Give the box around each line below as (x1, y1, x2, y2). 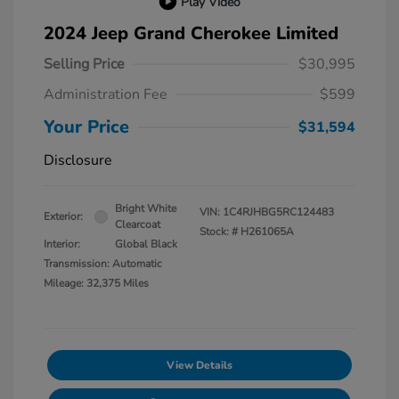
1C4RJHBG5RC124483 (223, 205, 334, 220)
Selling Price (44, 54, 125, 75)
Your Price (44, 115, 129, 140)
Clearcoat (115, 217, 160, 232)
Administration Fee (44, 85, 167, 105)
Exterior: (44, 209, 83, 224)
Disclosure (44, 151, 112, 171)
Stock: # (199, 224, 238, 240)
